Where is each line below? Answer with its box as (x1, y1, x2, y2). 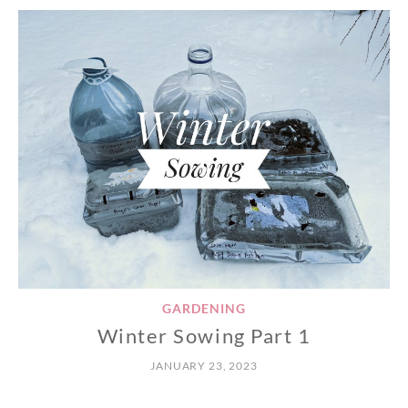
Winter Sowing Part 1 (97, 322, 311, 348)
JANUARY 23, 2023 (150, 358, 258, 372)
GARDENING (162, 301, 246, 317)
